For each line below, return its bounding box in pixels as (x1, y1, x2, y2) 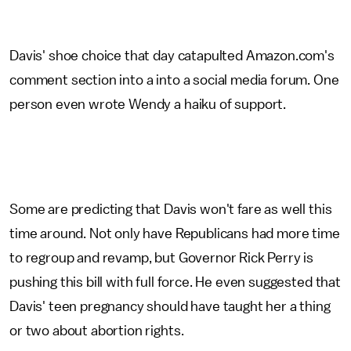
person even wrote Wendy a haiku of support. (9, 97, 289, 111)
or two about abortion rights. (9, 324, 187, 338)
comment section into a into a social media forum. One (9, 73, 339, 87)
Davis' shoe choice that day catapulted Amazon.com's (9, 49, 335, 63)
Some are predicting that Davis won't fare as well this (9, 202, 332, 216)
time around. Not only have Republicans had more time (9, 226, 340, 241)
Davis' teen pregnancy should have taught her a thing (9, 299, 331, 313)
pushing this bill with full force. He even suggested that (9, 275, 341, 289)
